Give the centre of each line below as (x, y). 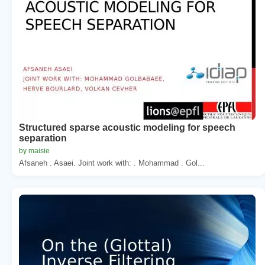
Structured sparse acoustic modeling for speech (127, 127)
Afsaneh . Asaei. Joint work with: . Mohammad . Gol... (112, 163)
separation (43, 138)
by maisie (34, 151)
